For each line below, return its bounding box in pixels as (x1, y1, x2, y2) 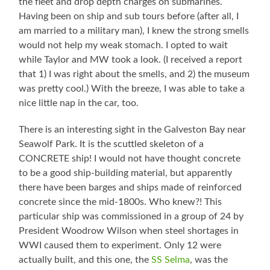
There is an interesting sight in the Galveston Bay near (19, 125, 246, 135)
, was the (190, 255, 228, 265)
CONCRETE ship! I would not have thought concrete (19, 154, 241, 164)
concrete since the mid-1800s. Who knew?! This (19, 197, 222, 207)
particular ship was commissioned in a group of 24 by (19, 212, 244, 222)
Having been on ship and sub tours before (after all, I (19, 11, 239, 22)
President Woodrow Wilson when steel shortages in (19, 226, 239, 236)
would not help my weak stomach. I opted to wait (19, 40, 228, 51)
